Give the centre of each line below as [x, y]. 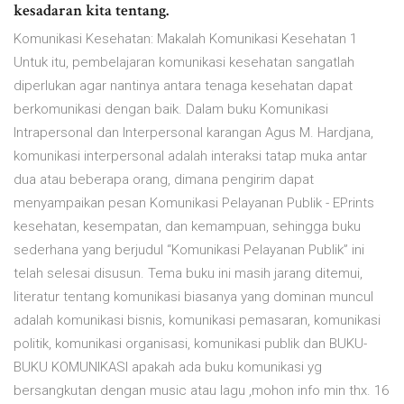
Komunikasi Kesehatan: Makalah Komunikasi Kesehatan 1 [185, 39]
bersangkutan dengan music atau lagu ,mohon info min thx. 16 [201, 391]
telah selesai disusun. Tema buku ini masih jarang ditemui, [188, 274]
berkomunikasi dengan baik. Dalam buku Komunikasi [171, 110]
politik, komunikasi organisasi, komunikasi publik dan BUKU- [190, 344]
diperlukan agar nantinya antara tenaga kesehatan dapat [183, 86]
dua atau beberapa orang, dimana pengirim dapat [164, 180]
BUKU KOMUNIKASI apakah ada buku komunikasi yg [168, 367]
